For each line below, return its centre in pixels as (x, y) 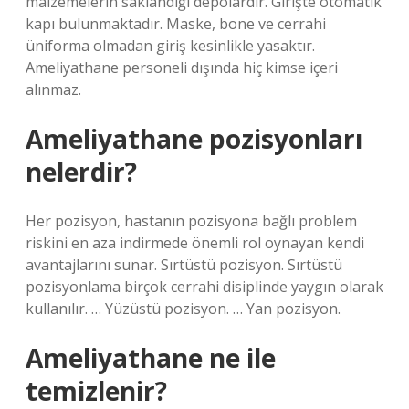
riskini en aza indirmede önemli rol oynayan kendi (195, 243)
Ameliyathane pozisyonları (194, 139)
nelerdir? (81, 172)
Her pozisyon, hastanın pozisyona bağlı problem (191, 221)
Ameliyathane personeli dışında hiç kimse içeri (182, 68)
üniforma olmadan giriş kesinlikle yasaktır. (170, 46)
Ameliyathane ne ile (151, 358)
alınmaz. (53, 89)
